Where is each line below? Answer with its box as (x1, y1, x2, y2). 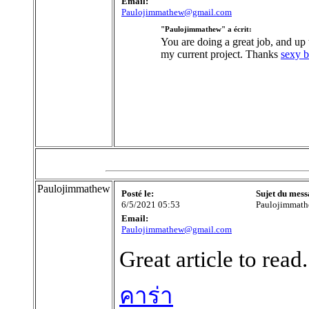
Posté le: (121, 188, 154, 199)
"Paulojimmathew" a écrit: (161, 26, 252, 34)
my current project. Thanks (161, 48, 281, 61)
